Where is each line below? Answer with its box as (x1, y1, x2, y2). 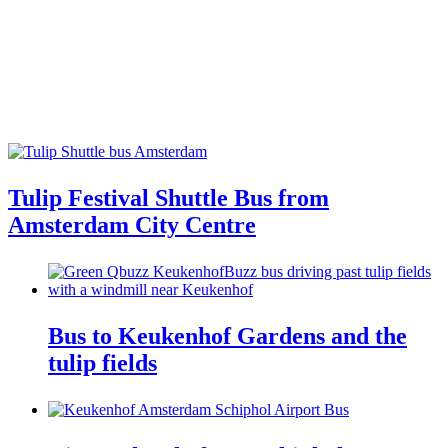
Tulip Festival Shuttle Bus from (8, 184, 329, 211)
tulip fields (48, 349, 157, 376)
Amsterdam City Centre (8, 211, 256, 238)
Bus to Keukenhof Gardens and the (48, 322, 407, 349)
